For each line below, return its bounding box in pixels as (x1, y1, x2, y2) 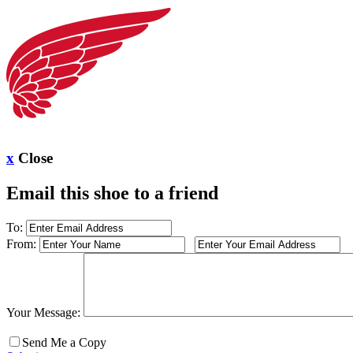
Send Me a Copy (22, 336, 106, 350)
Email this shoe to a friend (6, 183, 218, 204)
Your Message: (6, 306, 80, 320)
